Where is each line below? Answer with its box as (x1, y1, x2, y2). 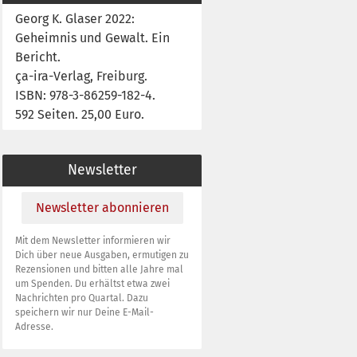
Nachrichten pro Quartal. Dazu (15, 292, 148, 304)
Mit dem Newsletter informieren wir (15, 234, 171, 246)
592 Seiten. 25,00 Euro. (15, 106, 144, 122)
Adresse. (15, 320, 53, 332)
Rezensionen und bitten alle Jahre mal (15, 263, 183, 275)
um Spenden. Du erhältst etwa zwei (15, 277, 170, 289)
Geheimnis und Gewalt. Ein (15, 29, 170, 45)
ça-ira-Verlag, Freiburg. (15, 68, 147, 84)
